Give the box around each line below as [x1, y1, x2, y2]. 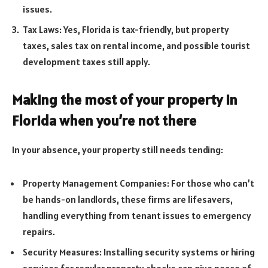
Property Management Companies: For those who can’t [23, 176, 254, 189]
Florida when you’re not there [12, 111, 196, 130]
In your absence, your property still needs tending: [12, 144, 223, 156]
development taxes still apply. [23, 55, 150, 68]
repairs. [23, 225, 55, 237]
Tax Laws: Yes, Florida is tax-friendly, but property [23, 23, 229, 35]
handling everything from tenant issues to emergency [23, 209, 251, 221]
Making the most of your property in [12, 90, 237, 109]
